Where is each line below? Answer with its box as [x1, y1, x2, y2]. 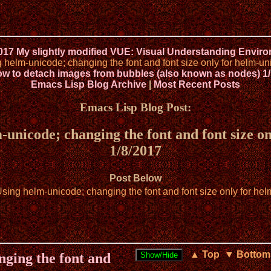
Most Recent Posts [154, 79, 240, 90]
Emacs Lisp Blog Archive [31, 79, 146, 90]
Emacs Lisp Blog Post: [80, 101, 191, 114]
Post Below [109, 173, 162, 184]
